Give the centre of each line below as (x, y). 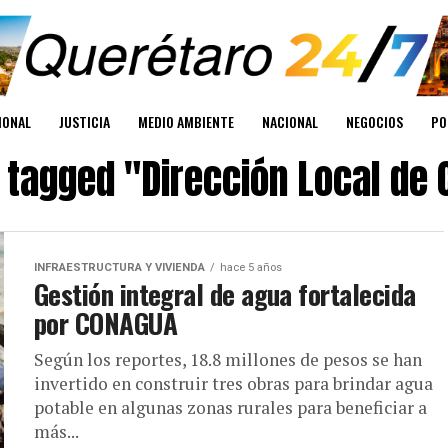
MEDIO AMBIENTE (186, 122)
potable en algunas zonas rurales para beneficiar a (230, 408)
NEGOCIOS (374, 122)
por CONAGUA (106, 323)
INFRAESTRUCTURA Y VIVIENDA (119, 268)
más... (56, 432)
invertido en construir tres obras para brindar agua (233, 384)
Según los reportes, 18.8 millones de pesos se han (228, 360)
